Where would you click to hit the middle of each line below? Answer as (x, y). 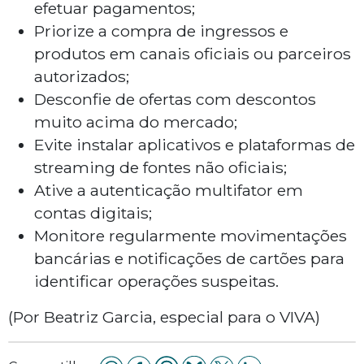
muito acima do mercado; (136, 122)
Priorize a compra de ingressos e (161, 31)
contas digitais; (93, 213)
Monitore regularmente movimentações (191, 236)
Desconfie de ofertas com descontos (175, 100)
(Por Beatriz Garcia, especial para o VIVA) (164, 317)
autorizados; (82, 77)
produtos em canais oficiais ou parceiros (193, 54)
